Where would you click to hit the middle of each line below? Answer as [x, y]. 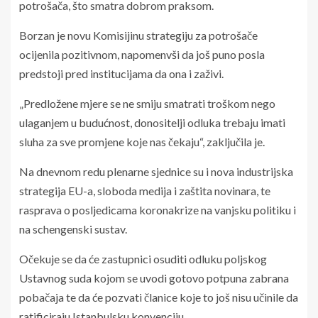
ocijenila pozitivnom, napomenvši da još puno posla [142, 54]
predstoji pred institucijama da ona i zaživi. [121, 73]
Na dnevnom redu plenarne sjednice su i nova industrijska [156, 171]
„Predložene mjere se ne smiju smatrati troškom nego [147, 103]
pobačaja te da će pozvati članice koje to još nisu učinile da [159, 297]
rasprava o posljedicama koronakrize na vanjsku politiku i [158, 209]
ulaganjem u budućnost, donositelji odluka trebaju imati [152, 122]
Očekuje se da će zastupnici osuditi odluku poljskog [143, 258]
